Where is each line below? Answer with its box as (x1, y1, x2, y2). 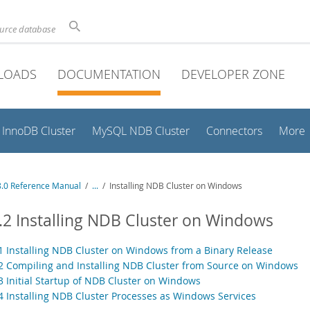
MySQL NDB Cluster (92, 124, 190, 138)
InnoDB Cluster (2, 124, 75, 138)
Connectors (206, 124, 262, 138)
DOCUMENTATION (57, 66, 161, 82)
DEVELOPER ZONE (181, 66, 285, 82)
